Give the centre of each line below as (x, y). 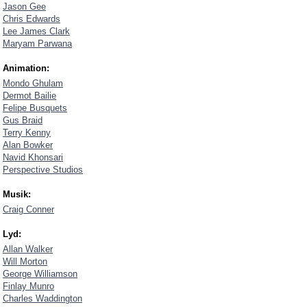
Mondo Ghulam (33, 83)
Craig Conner (28, 209)
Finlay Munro (28, 286)
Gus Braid (23, 120)
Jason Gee (24, 7)
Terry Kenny (27, 133)
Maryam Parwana (37, 44)
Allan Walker (28, 249)
